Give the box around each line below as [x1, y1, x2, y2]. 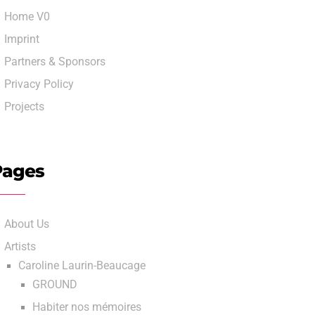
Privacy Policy [4, 78, 74, 91]
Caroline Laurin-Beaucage [18, 259, 146, 272]
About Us [4, 218, 49, 231]
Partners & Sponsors [4, 56, 105, 68]
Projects [4, 101, 44, 113]
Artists [4, 240, 36, 253]
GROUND [32, 278, 77, 291]
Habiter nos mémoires [32, 301, 141, 314]
